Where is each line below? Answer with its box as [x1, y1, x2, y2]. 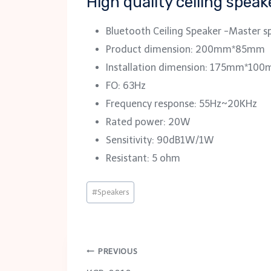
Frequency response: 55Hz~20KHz [106, 98, 257, 110]
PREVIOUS [98, 246, 138, 256]
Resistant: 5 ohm [106, 152, 180, 165]
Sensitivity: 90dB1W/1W [106, 134, 214, 146]
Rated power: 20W [106, 116, 191, 128]
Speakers [97, 187, 129, 197]
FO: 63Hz [106, 80, 146, 92]
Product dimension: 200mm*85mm [106, 44, 265, 56]
